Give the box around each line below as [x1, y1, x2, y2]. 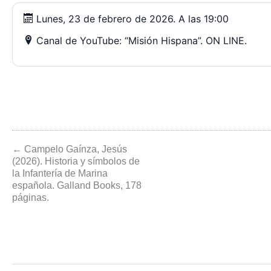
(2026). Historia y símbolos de [12, 156, 140, 166]
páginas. [12, 192, 49, 203]
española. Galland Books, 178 [12, 180, 142, 191]
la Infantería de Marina [12, 168, 108, 178]
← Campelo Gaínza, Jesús [12, 144, 127, 154]
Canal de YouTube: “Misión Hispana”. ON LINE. [33, 34, 247, 47]
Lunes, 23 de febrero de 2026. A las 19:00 [33, 13, 229, 25]
